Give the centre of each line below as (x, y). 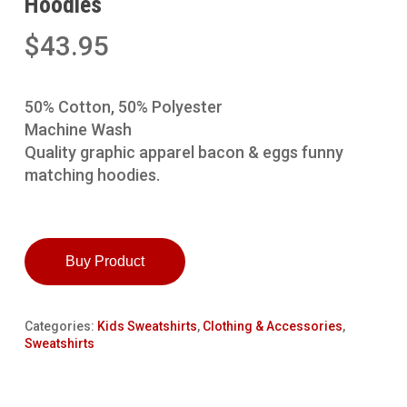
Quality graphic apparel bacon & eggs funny (184, 153)
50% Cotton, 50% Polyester (123, 107)
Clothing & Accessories (272, 327)
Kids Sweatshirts (147, 327)
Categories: (60, 327)
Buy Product (104, 262)
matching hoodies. (92, 175)
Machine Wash (78, 130)
